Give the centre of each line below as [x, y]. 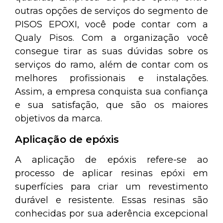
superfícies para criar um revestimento [111, 187]
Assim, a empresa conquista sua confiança [111, 92]
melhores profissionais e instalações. [111, 78]
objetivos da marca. [58, 118]
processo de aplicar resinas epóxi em [111, 173]
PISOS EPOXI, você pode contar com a [111, 24]
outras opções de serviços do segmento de [111, 11]
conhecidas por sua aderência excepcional [111, 214]
